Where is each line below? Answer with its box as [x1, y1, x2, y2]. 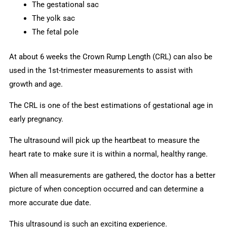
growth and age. [9, 80, 63, 89]
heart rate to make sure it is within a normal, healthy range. [9, 149, 210, 159]
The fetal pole [32, 27, 79, 36]
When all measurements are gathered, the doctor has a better [9, 171, 216, 180]
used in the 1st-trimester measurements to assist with [9, 66, 193, 75]
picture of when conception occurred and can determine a [9, 184, 204, 194]
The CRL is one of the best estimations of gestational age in [9, 101, 213, 110]
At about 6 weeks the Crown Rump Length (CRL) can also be [9, 52, 213, 62]
